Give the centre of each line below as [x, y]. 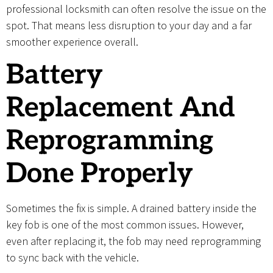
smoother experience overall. [72, 41]
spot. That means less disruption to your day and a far [129, 25]
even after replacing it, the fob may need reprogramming [133, 241]
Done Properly [100, 173]
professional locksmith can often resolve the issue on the [136, 9]
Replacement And [121, 108]
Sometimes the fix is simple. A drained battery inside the [131, 208]
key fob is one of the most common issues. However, [125, 224]
